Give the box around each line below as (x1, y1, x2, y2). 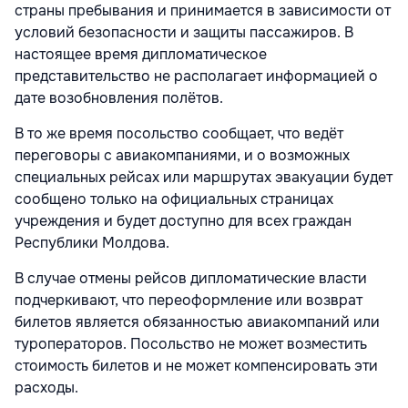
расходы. (15, 377, 82, 397)
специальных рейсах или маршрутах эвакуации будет (15, 167, 393, 187)
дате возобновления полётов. (15, 87, 223, 107)
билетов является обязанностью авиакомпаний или (15, 311, 380, 331)
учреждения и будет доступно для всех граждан (15, 210, 352, 230)
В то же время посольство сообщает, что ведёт (15, 123, 343, 143)
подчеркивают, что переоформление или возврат (15, 290, 362, 310)
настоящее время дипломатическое (15, 44, 267, 64)
